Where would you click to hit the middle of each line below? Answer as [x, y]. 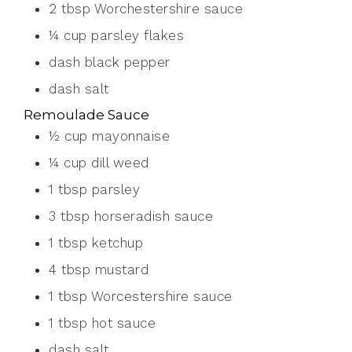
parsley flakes [137, 36]
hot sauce [123, 323]
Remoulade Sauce [86, 115]
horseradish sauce [153, 216]
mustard [121, 270]
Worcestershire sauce [161, 297]
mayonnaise [131, 136]
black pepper [127, 62]
